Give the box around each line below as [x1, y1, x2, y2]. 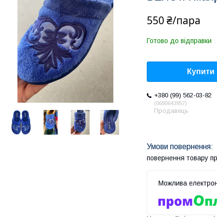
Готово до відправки [147, 37, 212, 45]
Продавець [154, 107, 188, 115]
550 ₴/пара [147, 14, 201, 27]
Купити [187, 67, 215, 76]
